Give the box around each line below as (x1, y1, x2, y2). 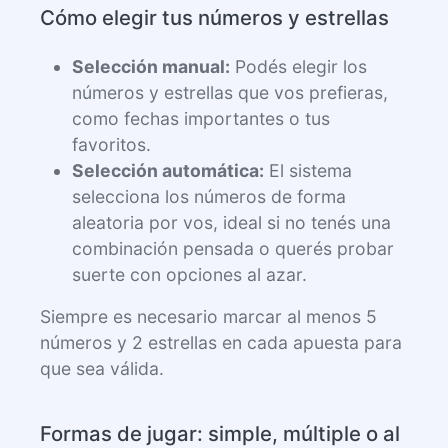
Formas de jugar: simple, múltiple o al (40, 420, 400, 446)
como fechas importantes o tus (72, 107, 330, 129)
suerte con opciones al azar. (72, 263, 307, 285)
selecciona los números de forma (72, 185, 346, 207)
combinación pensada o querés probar (72, 237, 394, 259)
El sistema (264, 159, 352, 181)
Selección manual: (72, 55, 230, 77)
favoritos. (72, 133, 151, 155)
